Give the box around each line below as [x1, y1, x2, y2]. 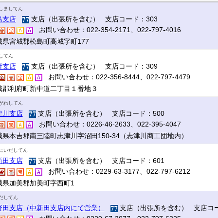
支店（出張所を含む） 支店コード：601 [36, 157, 164, 164]
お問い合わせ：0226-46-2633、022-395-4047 [33, 120, 181, 128]
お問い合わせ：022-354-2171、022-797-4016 [33, 26, 181, 34]
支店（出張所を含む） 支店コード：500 [36, 109, 164, 117]
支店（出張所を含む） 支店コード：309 [29, 62, 158, 70]
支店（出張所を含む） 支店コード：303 [29, 15, 158, 23]
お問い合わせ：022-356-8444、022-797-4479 [42, 73, 190, 81]
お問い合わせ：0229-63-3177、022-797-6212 [42, 167, 190, 175]
